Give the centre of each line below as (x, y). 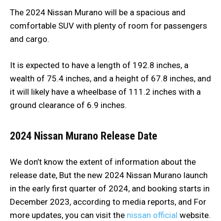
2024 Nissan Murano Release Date (84, 136)
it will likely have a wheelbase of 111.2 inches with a (105, 92)
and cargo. (30, 39)
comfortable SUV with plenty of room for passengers (109, 25)
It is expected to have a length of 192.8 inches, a (99, 65)
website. (194, 215)
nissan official (152, 215)
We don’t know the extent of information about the (103, 162)
